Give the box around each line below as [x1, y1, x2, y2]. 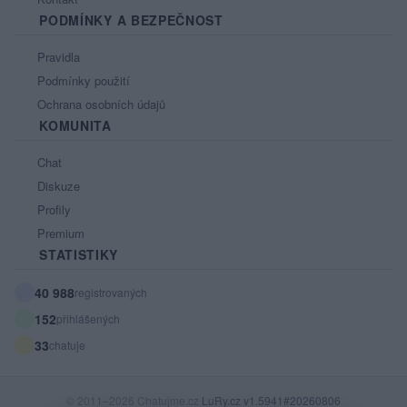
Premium [34, 224, 84, 243]
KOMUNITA [35, 116, 112, 135]
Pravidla [34, 48, 80, 66]
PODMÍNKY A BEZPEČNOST [35, 11, 223, 30]
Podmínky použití [34, 72, 130, 90]
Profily [34, 201, 71, 219]
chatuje [49, 337, 85, 353]
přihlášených [56, 311, 120, 327]
